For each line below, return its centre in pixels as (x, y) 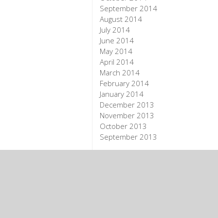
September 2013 (129, 137)
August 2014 (121, 19)
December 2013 (127, 105)
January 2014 (122, 94)
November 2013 (127, 116)
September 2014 (129, 9)
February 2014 (125, 83)
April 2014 (117, 62)
